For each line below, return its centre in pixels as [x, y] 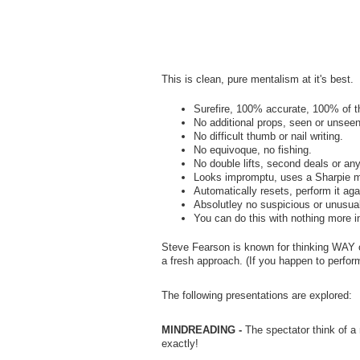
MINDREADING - [201, 330]
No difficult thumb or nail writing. [268, 136]
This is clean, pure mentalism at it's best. [257, 80]
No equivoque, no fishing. [252, 149]
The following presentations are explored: [256, 296]
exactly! [180, 344]
